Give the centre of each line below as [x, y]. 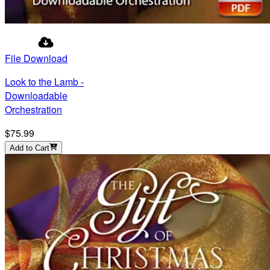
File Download [36, 58]
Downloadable [36, 96]
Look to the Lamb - [44, 82]
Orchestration [33, 110]
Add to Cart [30, 148]
